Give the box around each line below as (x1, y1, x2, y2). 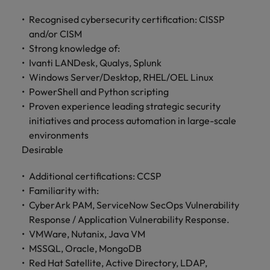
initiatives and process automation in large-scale (29, 115, 236, 127)
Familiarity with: (29, 184, 99, 196)
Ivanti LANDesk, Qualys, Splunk (29, 57, 162, 69)
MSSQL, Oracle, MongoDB (29, 242, 142, 254)
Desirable (22, 143, 63, 155)
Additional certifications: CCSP (29, 170, 162, 182)
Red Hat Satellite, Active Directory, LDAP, (29, 257, 207, 269)
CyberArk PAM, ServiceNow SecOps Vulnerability (29, 199, 239, 211)
